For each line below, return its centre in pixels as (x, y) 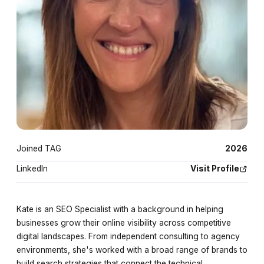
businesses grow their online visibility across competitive (123, 223)
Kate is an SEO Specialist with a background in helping (120, 209)
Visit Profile (215, 169)
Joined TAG (39, 148)
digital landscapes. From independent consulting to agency (128, 237)
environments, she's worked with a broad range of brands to (132, 250)
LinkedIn (32, 169)
